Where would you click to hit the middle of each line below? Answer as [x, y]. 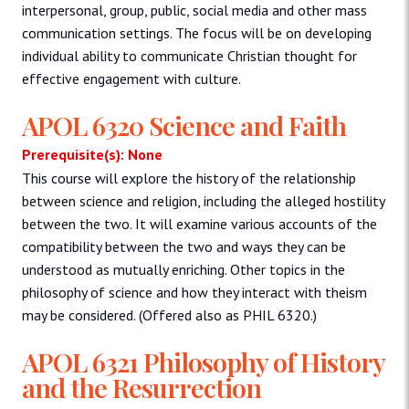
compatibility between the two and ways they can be [184, 246]
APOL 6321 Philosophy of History [203, 361]
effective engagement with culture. [131, 78]
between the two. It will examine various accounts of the [199, 223]
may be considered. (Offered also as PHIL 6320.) [169, 315]
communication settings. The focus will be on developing [197, 32]
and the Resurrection [142, 387]
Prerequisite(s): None [92, 154]
